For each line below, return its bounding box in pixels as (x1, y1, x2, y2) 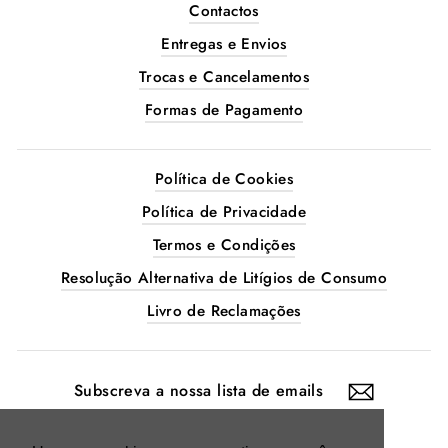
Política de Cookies (154, 168, 294, 190)
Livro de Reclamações (147, 300, 301, 322)
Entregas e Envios (161, 33, 287, 55)
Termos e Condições (152, 234, 296, 256)
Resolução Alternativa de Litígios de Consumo (61, 267, 387, 289)
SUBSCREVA (17, 369, 114, 385)
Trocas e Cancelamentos (138, 66, 310, 88)
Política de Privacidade (142, 201, 306, 223)
